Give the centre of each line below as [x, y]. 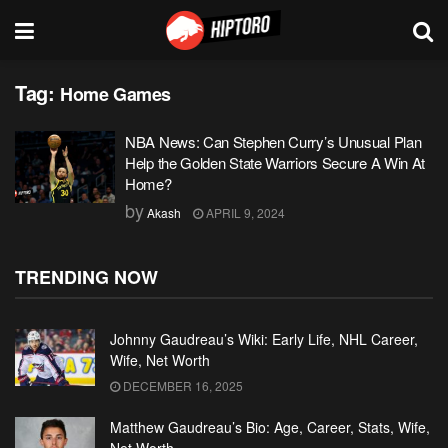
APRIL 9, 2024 [244, 212]
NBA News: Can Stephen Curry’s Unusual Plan [273, 141]
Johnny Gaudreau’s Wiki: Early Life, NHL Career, [264, 339]
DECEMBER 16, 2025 [181, 385]
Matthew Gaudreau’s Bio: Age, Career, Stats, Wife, [270, 427]
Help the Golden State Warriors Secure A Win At [275, 162]
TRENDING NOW [86, 277]
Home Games [115, 94]
